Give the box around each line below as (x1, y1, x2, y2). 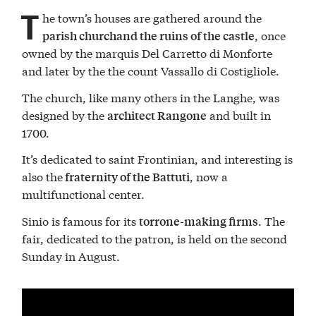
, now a (190, 168, 229, 185)
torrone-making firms (139, 213, 259, 230)
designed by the (22, 106, 108, 123)
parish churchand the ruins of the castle (42, 28, 255, 44)
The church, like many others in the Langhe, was (22, 88, 280, 105)
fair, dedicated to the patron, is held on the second (22, 230, 288, 247)
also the (22, 168, 63, 185)
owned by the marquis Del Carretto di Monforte (22, 44, 273, 61)
